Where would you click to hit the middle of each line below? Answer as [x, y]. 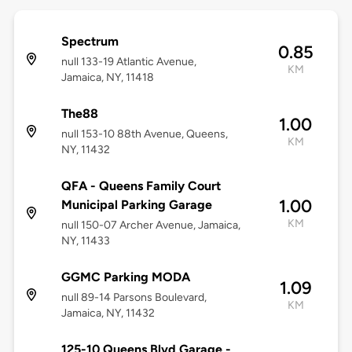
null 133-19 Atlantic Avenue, [128, 62]
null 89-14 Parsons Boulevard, [134, 298]
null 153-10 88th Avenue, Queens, [144, 134]
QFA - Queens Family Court [141, 186]
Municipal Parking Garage [136, 205]
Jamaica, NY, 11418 [107, 78]
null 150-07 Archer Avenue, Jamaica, [150, 225]
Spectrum [90, 42]
